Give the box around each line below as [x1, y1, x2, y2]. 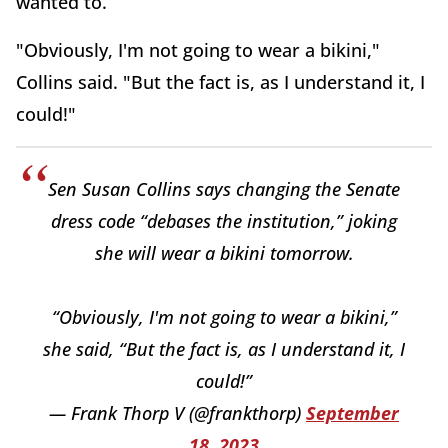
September [306, 401, 399, 426]
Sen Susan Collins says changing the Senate [48, 177, 400, 202]
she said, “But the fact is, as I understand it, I [43, 337, 405, 362]
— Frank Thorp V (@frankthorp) [49, 401, 306, 426]
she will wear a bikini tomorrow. [94, 241, 354, 266]
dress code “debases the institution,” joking [51, 209, 397, 234]
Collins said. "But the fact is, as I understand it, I [16, 70, 425, 95]
